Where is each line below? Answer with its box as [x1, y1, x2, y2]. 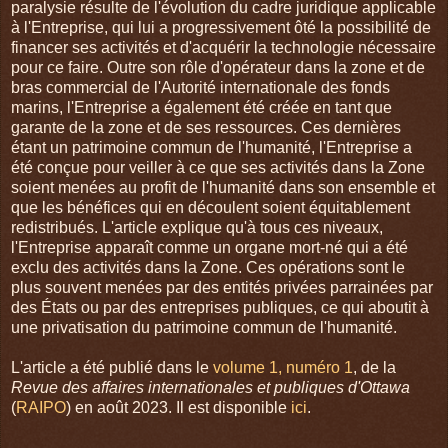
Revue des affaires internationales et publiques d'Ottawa [11, 378, 410, 396]
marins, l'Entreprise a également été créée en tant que [11, 98, 392, 116]
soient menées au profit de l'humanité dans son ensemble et [11, 178, 435, 196]
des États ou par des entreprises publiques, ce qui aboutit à [11, 298, 429, 316]
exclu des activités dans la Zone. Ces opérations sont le [11, 258, 405, 276]
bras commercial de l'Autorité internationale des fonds [11, 78, 390, 96]
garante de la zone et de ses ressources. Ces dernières [11, 118, 401, 136]
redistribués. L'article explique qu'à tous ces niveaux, [11, 218, 383, 236]
